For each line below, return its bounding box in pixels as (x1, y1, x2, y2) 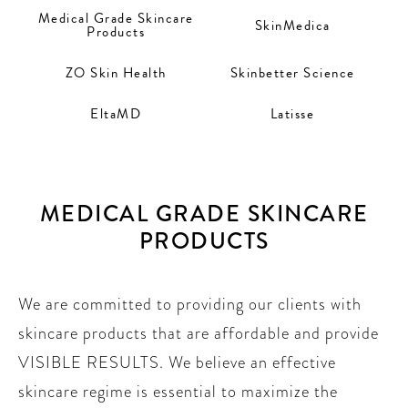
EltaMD (90, 104, 141, 125)
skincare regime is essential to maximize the (18, 380, 338, 403)
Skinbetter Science (229, 63, 355, 84)
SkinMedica (254, 15, 331, 36)
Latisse (270, 104, 315, 125)
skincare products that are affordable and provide (18, 321, 379, 345)
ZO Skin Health (65, 63, 167, 84)
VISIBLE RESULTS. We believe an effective (18, 351, 336, 374)
